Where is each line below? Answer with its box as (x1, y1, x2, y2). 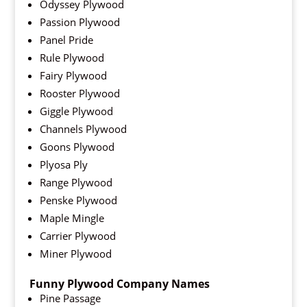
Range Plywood (39, 175, 112, 190)
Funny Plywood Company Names (29, 276, 210, 292)
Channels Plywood (39, 122, 127, 136)
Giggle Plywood (39, 104, 113, 119)
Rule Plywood (39, 51, 104, 65)
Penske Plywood (39, 193, 117, 208)
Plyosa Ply (39, 158, 88, 172)
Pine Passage (39, 291, 101, 306)
